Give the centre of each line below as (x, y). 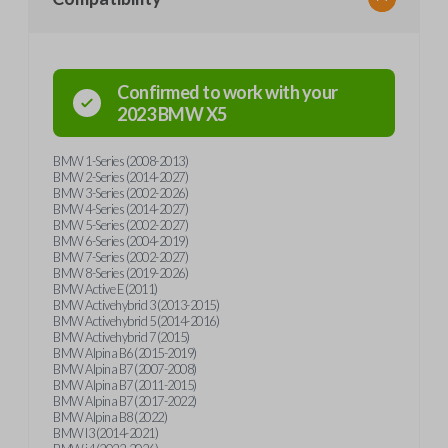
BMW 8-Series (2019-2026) (120, 273)
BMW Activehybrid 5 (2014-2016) (136, 321)
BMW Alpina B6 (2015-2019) (125, 353)
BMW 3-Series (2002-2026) (120, 193)
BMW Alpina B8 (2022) (110, 417)
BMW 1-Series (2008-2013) (120, 161)
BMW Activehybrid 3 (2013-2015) (136, 305)
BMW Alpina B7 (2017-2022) (125, 401)
